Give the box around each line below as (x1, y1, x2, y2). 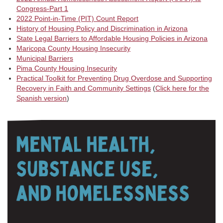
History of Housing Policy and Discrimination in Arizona (16, 24, 188, 32)
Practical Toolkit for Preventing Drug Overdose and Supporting (16, 74, 212, 82)
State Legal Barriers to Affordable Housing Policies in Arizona (16, 34, 208, 42)
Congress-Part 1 (16, 4, 68, 12)
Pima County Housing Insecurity (16, 64, 117, 72)
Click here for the (155, 84, 209, 92)
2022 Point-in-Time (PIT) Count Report (16, 14, 138, 22)
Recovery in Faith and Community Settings (16, 84, 151, 92)
